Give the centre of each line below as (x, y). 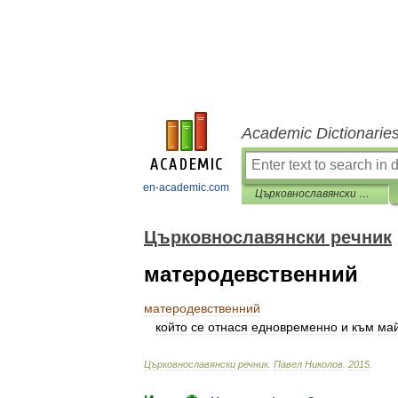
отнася (228, 327)
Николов (324, 364)
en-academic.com (186, 187)
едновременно (295, 327)
